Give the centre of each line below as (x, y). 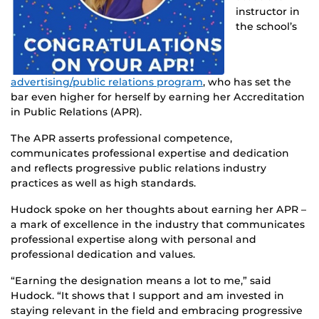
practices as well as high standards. (103, 183)
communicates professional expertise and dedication (150, 153)
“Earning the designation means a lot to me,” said (141, 280)
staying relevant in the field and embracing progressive (157, 310)
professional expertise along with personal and (134, 239)
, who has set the (247, 82)
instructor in (268, 11)
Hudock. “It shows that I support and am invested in (147, 295)
